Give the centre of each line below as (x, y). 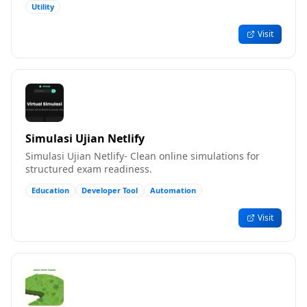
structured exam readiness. (89, 169)
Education (50, 190)
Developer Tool (110, 190)
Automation (173, 190)
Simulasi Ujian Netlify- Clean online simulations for (143, 156)
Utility (43, 7)
